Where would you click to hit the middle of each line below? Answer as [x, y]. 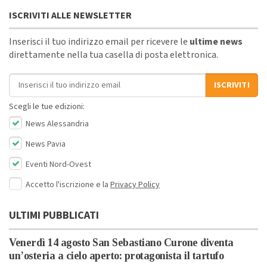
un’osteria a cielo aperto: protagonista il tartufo [116, 255]
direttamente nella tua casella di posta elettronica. [114, 55]
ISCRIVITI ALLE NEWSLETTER [70, 15]
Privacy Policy [135, 184]
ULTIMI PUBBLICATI [54, 215]
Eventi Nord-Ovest [58, 164]
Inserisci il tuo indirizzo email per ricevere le [99, 41]
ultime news [216, 41]
